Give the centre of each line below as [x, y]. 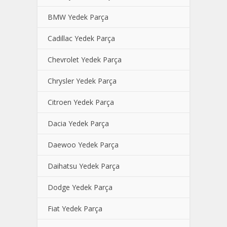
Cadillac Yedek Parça [81, 38]
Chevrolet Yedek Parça [85, 60]
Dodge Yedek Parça [80, 187]
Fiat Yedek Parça [75, 209]
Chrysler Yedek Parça [82, 81]
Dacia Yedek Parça [78, 123]
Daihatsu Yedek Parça [84, 166]
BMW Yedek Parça [78, 17]
